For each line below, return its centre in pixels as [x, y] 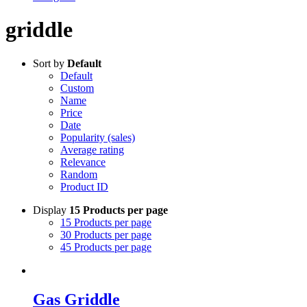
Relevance [83, 162]
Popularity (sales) [98, 137]
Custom [77, 88]
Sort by [50, 63]
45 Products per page [106, 247]
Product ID [84, 186]
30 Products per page [106, 234]
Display [51, 210]
